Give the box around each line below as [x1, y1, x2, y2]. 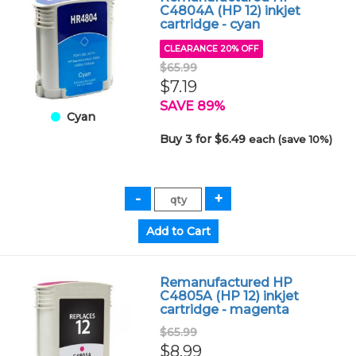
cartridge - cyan [160, 17, 261, 32]
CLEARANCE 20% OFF [164, 44, 260, 54]
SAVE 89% [160, 99, 226, 114]
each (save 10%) [249, 133, 333, 145]
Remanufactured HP [160, 275, 293, 290]
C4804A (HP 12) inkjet [160, 3, 301, 18]
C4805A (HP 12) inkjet [160, 288, 300, 304]
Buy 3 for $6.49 [160, 132, 250, 146]
